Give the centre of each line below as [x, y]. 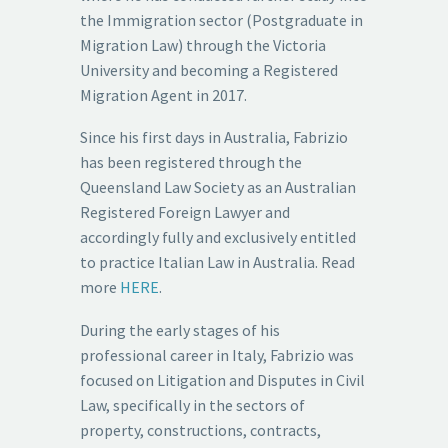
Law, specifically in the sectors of [192, 404]
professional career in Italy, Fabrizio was [217, 354]
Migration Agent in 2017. [163, 94]
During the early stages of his [180, 329]
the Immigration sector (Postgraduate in [221, 19]
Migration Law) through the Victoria [203, 44]
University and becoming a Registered [209, 69]
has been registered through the [191, 162]
